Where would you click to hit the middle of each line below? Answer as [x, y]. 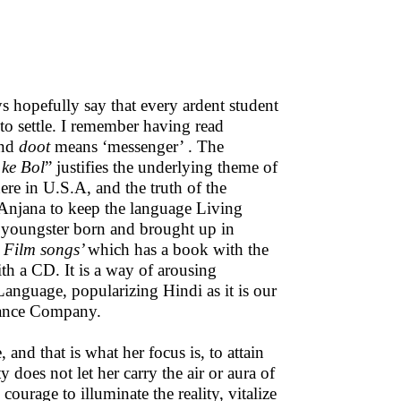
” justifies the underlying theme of [161, 167]
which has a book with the [178, 249]
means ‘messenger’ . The [137, 146]
